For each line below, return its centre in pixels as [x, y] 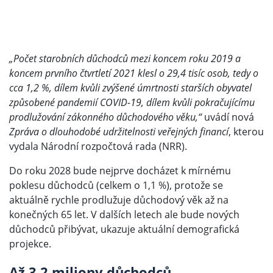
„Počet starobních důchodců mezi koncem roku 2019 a [125, 59]
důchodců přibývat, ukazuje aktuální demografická [124, 229]
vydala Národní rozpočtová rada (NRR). [98, 147]
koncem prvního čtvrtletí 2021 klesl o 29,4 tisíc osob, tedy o [134, 73]
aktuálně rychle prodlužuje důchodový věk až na [119, 200]
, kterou [246, 132]
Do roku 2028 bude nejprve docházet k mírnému [120, 171]
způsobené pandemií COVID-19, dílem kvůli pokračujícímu [132, 103]
